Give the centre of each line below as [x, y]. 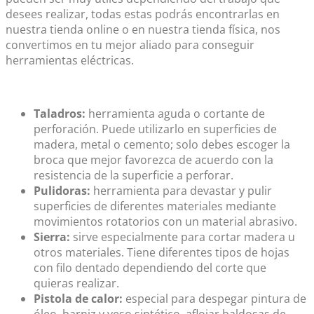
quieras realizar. [78, 284]
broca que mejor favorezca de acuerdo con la [153, 160]
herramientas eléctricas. [71, 61]
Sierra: [52, 237]
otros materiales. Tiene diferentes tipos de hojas [162, 253]
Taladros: [60, 114]
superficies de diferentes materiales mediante [155, 206]
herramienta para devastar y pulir [181, 191]
